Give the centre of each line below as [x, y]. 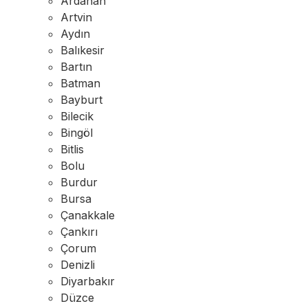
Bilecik [77, 116]
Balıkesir [82, 50]
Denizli [78, 265]
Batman [80, 83]
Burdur [79, 182]
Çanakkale [88, 215]
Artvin [76, 17]
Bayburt [81, 100]
